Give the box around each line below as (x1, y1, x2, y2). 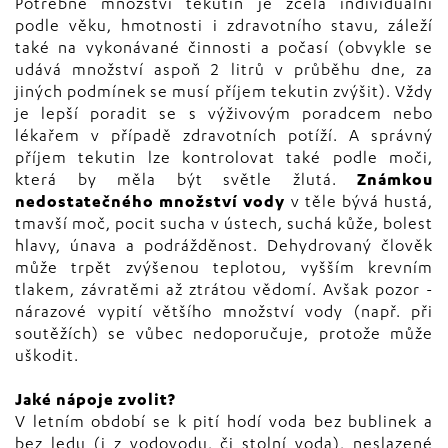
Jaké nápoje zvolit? (15, 393, 176, 411)
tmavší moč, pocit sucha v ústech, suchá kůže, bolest (15, 217, 433, 235)
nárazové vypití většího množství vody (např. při (15, 305, 433, 323)
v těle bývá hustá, (285, 195, 434, 213)
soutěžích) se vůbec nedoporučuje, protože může (15, 327, 433, 345)
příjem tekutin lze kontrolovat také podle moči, (15, 151, 433, 169)
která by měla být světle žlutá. (15, 173, 357, 191)
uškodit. (15, 349, 79, 367)
